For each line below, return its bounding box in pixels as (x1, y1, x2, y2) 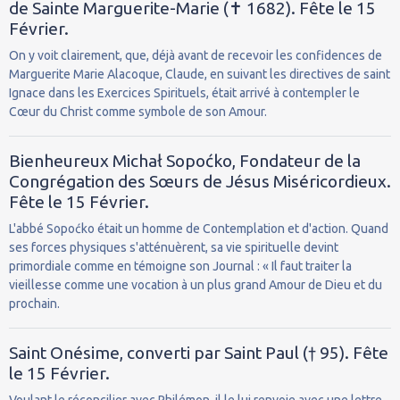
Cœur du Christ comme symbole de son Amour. (9, 104, 267, 119)
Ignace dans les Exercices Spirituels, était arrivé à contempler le (9, 85, 360, 100)
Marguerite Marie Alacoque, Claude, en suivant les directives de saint (9, 66, 390, 81)
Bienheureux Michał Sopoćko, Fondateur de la (9, 150, 361, 171)
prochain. (9, 296, 60, 311)
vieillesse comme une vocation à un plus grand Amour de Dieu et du (9, 277, 382, 292)
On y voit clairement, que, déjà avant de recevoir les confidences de (9, 47, 382, 62)
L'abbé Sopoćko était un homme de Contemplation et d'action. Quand (9, 221, 388, 236)
